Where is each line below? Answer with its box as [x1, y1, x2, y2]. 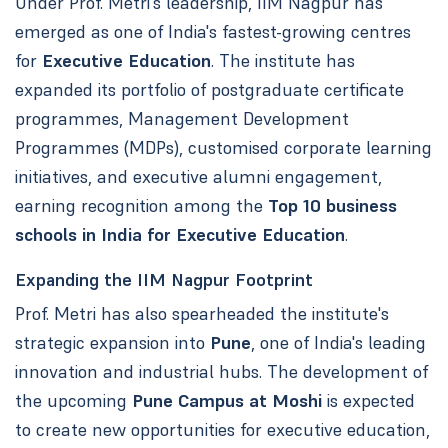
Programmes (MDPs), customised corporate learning [14, 135, 432, 159]
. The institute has [210, 48, 355, 72]
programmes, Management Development [14, 106, 349, 130]
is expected [321, 388, 415, 412]
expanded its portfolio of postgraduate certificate [14, 77, 404, 101]
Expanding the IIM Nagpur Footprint [14, 267, 313, 291]
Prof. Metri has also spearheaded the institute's [14, 301, 389, 325]
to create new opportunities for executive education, [14, 417, 430, 441]
